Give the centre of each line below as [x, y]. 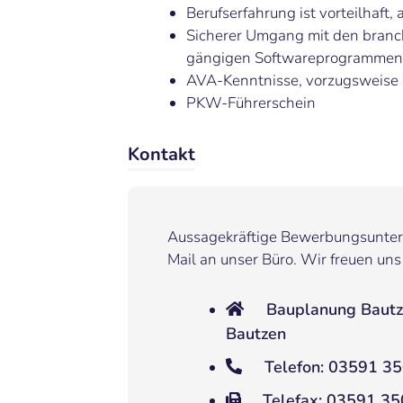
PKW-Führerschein [251, 103]
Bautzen [255, 334]
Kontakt [161, 155]
